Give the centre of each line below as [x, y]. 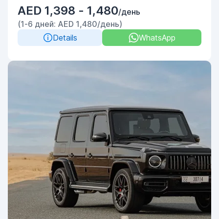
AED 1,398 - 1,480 [68, 11]
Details [65, 38]
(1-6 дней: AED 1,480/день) [70, 24]
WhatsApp [157, 38]
